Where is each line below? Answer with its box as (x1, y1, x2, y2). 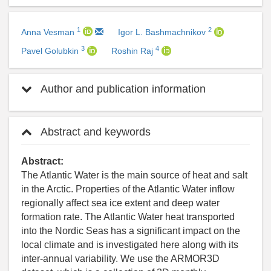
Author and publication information (38, 83, 206, 96)
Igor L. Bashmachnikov (118, 27, 208, 38)
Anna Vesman (21, 27, 77, 38)
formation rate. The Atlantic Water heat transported (21, 212, 235, 223)
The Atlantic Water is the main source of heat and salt (21, 170, 247, 181)
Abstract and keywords (38, 126, 151, 139)
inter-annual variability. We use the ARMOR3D (21, 253, 220, 264)
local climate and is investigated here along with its (21, 240, 238, 250)
